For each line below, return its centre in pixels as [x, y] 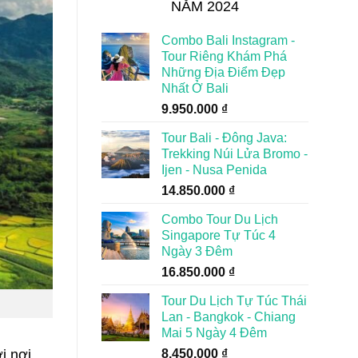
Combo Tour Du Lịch [220, 219]
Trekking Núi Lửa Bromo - [235, 153]
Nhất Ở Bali [195, 88]
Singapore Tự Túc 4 [219, 235]
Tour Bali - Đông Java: [224, 137]
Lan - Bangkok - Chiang [229, 316]
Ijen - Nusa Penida [214, 169]
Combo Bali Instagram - [228, 40]
